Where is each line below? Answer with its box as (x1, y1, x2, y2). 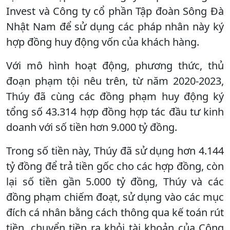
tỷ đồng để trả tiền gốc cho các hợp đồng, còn (6, 159, 224, 173)
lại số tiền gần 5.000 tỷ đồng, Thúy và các (6, 174, 224, 188)
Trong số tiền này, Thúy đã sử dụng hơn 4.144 (6, 143, 224, 158)
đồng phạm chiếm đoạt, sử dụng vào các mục (6, 189, 224, 204)
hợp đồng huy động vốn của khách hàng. (6, 34, 199, 49)
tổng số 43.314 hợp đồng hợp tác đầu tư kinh (6, 104, 224, 119)
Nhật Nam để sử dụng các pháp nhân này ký (6, 19, 224, 33)
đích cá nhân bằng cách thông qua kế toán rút (6, 205, 224, 219)
